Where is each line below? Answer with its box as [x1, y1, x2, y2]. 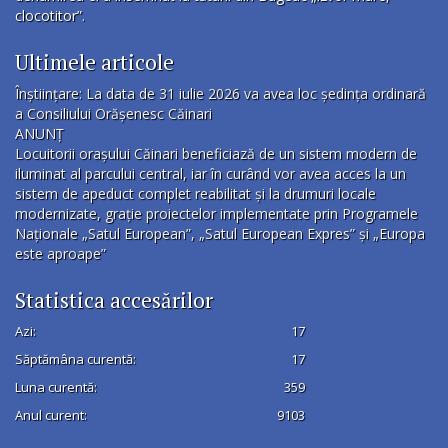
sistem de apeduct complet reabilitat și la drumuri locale [15, 184, 376, 204]
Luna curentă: [15, 378, 97, 397]
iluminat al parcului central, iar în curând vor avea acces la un [15, 164, 406, 184]
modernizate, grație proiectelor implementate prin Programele [15, 204, 418, 224]
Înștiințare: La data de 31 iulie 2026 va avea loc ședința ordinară [15, 84, 426, 104]
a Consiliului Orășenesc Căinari [15, 104, 212, 124]
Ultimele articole [15, 48, 174, 77]
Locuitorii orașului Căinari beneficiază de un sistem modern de [15, 144, 417, 164]
